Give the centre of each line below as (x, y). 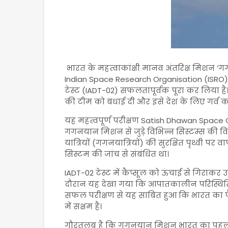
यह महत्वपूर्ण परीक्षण (103, 120)
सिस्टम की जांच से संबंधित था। (117, 154)
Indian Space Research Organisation (133, 79)
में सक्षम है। (83, 206)
